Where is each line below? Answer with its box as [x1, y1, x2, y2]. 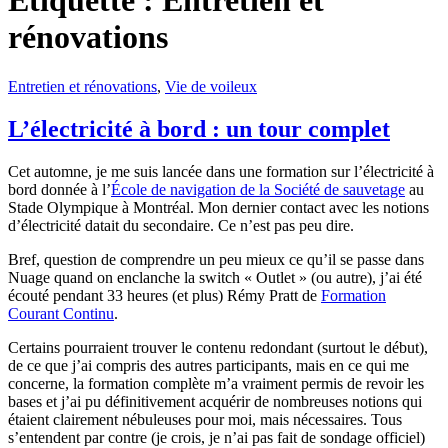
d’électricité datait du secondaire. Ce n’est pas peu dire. [8, 216, 354, 234]
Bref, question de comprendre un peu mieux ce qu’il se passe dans [8, 250, 424, 268]
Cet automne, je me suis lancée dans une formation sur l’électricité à [8, 162, 434, 180]
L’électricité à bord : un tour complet [8, 115, 390, 142]
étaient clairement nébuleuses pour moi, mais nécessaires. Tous [8, 410, 402, 428]
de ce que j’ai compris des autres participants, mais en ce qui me [8, 356, 409, 374]
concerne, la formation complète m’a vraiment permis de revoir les [8, 374, 424, 392]
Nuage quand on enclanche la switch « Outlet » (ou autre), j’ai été [8, 268, 422, 286]
